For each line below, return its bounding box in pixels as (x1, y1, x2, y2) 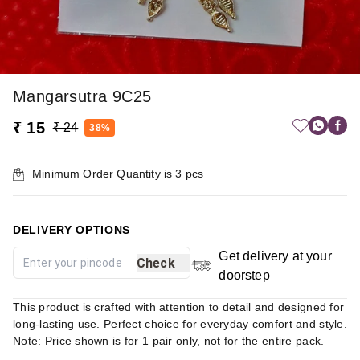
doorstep (219, 268, 270, 283)
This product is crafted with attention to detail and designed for (13, 301, 345, 314)
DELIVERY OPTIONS (13, 223, 131, 237)
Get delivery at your (219, 249, 332, 264)
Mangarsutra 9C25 (13, 88, 152, 106)
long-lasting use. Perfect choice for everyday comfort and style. (13, 317, 347, 331)
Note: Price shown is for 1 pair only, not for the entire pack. (13, 334, 325, 348)
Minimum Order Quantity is (32, 167, 176, 181)
